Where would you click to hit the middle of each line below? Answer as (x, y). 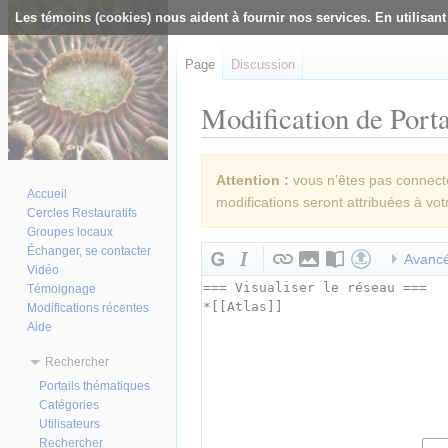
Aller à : (227, 145)
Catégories (69, 404)
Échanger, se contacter (89, 250)
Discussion (263, 64)
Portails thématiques (95, 385)
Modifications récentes (88, 307)
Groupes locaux (70, 231)
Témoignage (62, 288)
